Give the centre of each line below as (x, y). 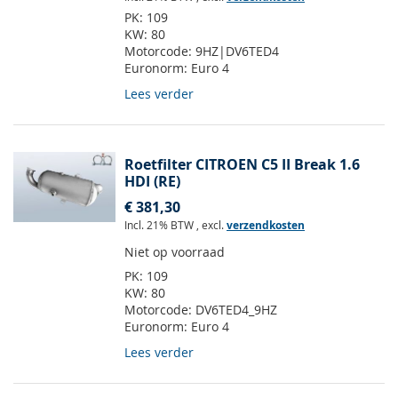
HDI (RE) (152, 182)
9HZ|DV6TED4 (237, 52)
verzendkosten (266, 226)
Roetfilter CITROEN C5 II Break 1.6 (242, 165)
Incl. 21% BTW (160, 225)
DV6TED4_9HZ (236, 310)
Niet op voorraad (175, 252)
